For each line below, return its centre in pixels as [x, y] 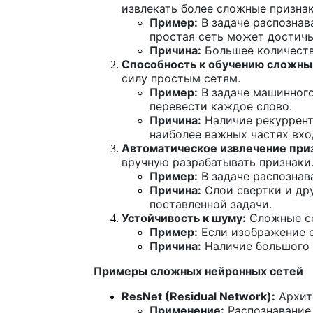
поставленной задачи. [211, 204]
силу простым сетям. [181, 78]
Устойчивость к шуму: [184, 218]
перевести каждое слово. [221, 106]
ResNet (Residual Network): [198, 296]
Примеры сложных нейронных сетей [198, 271]
